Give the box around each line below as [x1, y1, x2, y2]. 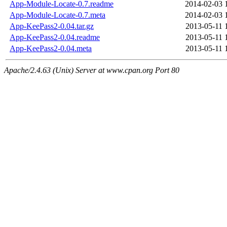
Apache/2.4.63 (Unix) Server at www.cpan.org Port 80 [4, 66, 179, 75]
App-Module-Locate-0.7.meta [10, 11, 105, 20]
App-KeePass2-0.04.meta [10, 44, 92, 53]
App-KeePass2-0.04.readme [10, 33, 100, 42]
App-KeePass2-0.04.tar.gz [10, 22, 94, 31]
